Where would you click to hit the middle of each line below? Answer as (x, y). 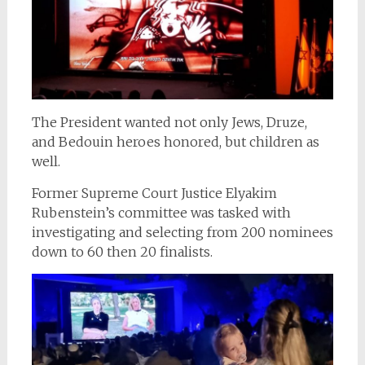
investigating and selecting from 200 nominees (182, 232)
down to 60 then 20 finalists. (122, 251)
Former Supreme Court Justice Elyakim (154, 193)
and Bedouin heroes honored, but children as (175, 141)
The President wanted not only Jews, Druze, (169, 122)
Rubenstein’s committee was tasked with (161, 212)
